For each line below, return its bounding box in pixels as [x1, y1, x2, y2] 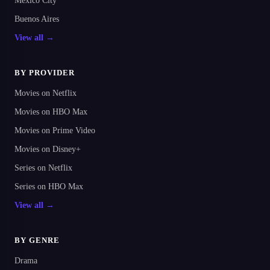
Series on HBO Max [14, 181, 83, 191]
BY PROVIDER [14, 67, 75, 77]
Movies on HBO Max [14, 107, 87, 116]
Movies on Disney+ [14, 144, 81, 154]
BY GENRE [14, 235, 60, 245]
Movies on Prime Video [14, 125, 95, 135]
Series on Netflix [14, 163, 72, 172]
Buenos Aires [14, 14, 59, 24]
